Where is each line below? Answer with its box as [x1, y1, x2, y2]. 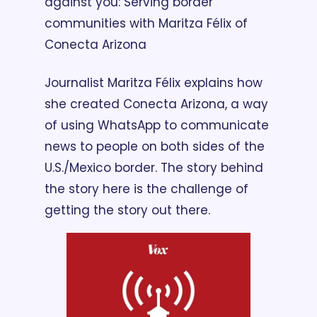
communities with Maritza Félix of [45, 15, 248, 33]
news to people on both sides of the [45, 138, 265, 156]
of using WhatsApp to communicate [45, 117, 269, 134]
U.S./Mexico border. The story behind [45, 159, 263, 177]
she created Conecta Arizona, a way [45, 96, 268, 113]
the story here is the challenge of [45, 180, 248, 198]
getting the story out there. [45, 202, 210, 219]
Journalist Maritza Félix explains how [45, 74, 263, 92]
